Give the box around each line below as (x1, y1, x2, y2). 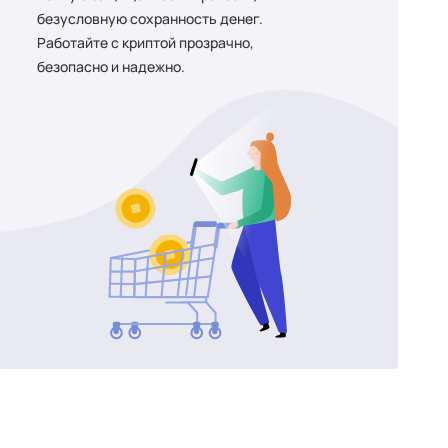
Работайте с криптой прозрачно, (36, 33, 254, 52)
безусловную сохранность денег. (36, 9, 263, 28)
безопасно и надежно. (36, 57, 185, 76)
